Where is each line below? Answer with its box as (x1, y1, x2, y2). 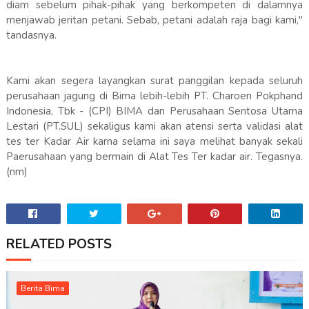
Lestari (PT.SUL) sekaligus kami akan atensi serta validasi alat (6, 119, 303, 134)
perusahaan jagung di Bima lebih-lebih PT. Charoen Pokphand (6, 89, 303, 103)
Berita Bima (20, 283, 65, 295)
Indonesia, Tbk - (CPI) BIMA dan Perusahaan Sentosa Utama (6, 104, 303, 119)
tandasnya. (6, 28, 57, 43)
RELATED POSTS (6, 235, 112, 254)
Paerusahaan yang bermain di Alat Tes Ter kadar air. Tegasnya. (6, 150, 303, 164)
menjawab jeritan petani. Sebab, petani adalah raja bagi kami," (6, 13, 303, 28)
